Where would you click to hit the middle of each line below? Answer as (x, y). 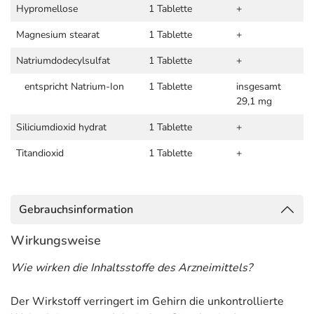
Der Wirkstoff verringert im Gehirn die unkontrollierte (147, 301)
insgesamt (259, 87)
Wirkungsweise (56, 240)
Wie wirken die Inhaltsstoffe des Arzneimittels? (131, 268)
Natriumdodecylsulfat (63, 61)
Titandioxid (40, 153)
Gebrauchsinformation (76, 210)
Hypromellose (47, 9)
